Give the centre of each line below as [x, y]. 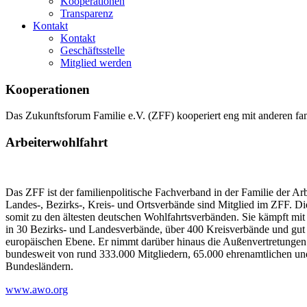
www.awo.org [37, 289]
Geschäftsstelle [93, 50]
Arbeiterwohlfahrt [57, 143]
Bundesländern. [39, 266]
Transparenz [87, 13]
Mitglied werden [96, 63]
